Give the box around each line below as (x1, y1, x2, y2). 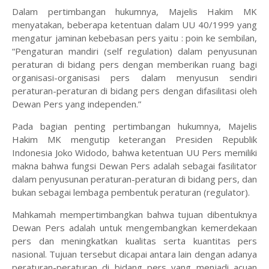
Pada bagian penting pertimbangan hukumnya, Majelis (12, 120, 257, 133)
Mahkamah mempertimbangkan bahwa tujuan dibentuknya (12, 208, 257, 221)
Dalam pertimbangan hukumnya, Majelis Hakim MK (12, 5, 257, 18)
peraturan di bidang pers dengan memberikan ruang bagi (12, 58, 257, 71)
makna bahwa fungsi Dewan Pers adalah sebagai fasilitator (12, 160, 257, 172)
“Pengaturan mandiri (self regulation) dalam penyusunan (12, 45, 257, 58)
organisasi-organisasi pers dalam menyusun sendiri (12, 71, 257, 84)
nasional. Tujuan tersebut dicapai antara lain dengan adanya (12, 248, 257, 261)
